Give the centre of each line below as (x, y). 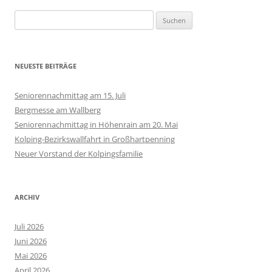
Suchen (27, 17)
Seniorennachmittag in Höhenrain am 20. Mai (96, 125)
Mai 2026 (31, 256)
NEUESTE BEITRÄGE (46, 66)
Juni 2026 (31, 241)
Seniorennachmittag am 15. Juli (70, 96)
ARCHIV (27, 197)
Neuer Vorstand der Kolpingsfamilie (79, 154)
